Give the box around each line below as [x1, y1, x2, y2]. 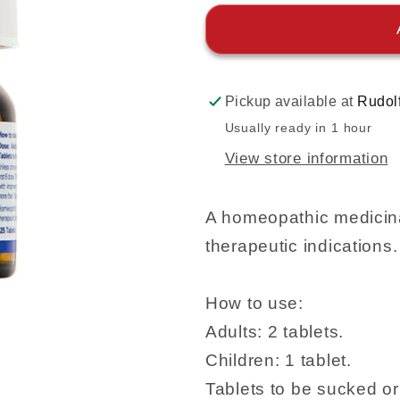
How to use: [205, 293, 304, 312]
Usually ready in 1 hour [224, 120, 372, 135]
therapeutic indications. [205, 236, 398, 255]
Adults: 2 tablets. [205, 321, 344, 341]
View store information [224, 150, 388, 168]
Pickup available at [224, 93, 358, 109]
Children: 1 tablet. [205, 350, 352, 370]
